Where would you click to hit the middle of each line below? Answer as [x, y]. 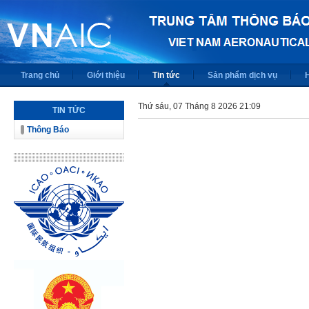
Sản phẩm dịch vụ [242, 75]
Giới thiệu [106, 75]
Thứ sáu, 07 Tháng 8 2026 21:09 [199, 106]
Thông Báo [48, 130]
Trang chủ [40, 75]
